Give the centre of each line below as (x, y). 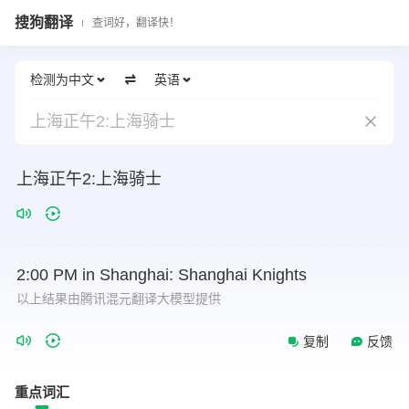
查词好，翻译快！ (136, 22)
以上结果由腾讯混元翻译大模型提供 (119, 299)
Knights (279, 275)
